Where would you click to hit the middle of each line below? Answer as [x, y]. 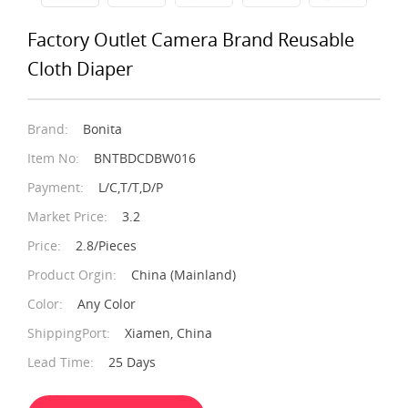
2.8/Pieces [106, 245]
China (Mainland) [184, 274]
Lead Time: [61, 362]
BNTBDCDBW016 [145, 158]
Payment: [56, 187]
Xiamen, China [168, 332]
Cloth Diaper [80, 68]
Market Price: [67, 216]
